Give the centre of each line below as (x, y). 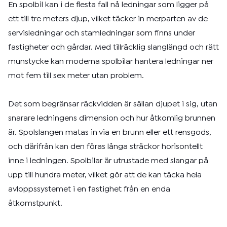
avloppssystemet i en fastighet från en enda (89, 189)
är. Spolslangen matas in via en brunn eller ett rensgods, (110, 133)
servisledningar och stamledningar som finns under (102, 33)
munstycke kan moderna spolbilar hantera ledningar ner (111, 62)
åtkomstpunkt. (35, 203)
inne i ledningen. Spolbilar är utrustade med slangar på (108, 161)
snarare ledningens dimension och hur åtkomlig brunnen (112, 118)
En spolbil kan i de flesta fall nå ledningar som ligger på (108, 5)
